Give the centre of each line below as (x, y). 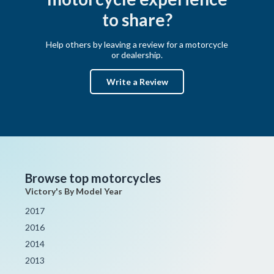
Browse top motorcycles (93, 178)
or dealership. (137, 54)
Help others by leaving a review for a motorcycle (137, 44)
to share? (137, 19)
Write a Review (137, 81)
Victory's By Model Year (74, 191)
